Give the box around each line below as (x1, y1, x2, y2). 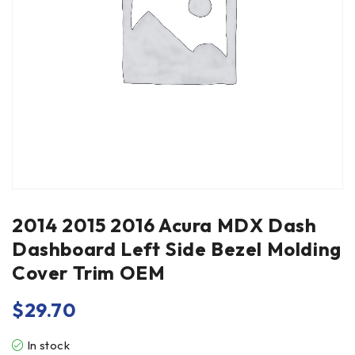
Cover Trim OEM (12, 261, 166, 284)
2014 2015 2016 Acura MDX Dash (12, 213, 317, 237)
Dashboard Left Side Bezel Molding (12, 237, 342, 261)
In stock (26, 338, 71, 353)
